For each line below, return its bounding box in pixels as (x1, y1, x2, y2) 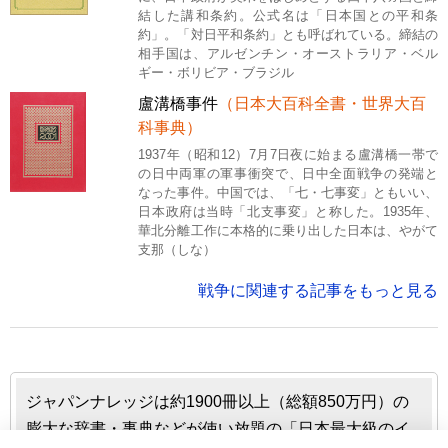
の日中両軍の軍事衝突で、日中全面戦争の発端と (138, 165, 438, 181)
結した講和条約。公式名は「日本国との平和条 (138, 7, 438, 23)
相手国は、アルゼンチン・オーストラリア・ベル (138, 45, 438, 61)
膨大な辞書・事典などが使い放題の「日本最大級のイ (26, 419, 410, 437)
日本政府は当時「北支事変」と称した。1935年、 (138, 203, 438, 219)
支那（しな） (138, 241, 217, 257)
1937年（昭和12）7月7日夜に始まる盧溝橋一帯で (138, 146, 438, 162)
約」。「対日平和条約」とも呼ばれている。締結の (138, 26, 438, 42)
